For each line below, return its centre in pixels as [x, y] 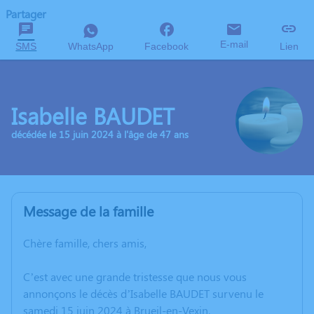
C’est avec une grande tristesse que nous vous [135, 277]
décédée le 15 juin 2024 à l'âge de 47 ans [100, 134]
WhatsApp [90, 46]
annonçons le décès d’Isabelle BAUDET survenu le [143, 294]
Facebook [167, 46]
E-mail [234, 44]
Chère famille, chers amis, [85, 243]
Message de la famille [88, 211]
